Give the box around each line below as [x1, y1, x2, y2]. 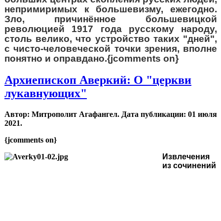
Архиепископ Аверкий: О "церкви [4, 73, 191, 86]
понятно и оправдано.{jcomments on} [4, 53, 179, 64]
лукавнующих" [4, 86, 87, 100]
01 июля [188, 110, 217, 118]
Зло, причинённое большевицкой [4, 13, 217, 24]
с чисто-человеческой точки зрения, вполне [4, 43, 217, 54]
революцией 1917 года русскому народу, [4, 23, 217, 34]
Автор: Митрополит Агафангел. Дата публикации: [4, 110, 188, 118]
